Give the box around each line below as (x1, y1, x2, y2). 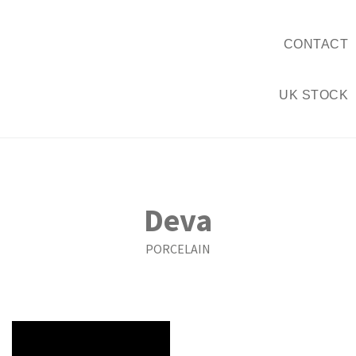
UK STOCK (279, 88, 348, 102)
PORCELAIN (145, 241, 211, 257)
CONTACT (283, 37, 348, 51)
